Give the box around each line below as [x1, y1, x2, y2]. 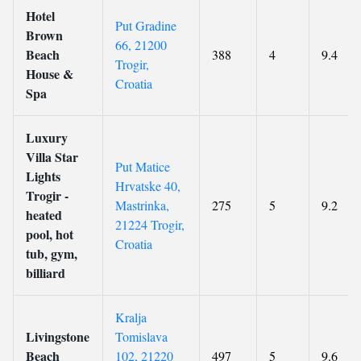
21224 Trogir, [115, 216, 185, 233]
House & [26, 64, 73, 83]
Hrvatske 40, [115, 177, 180, 194]
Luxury [26, 128, 68, 147]
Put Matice [115, 158, 170, 175]
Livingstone [26, 327, 89, 346]
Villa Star [26, 147, 78, 166]
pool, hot [26, 225, 73, 243]
